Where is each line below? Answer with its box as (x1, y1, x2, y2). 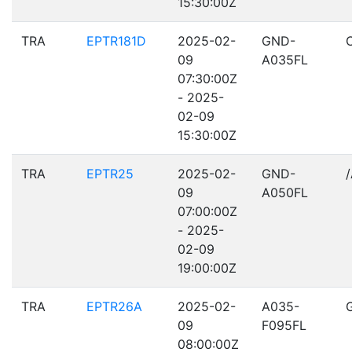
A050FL (262, 185, 308, 200)
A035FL (262, 52, 308, 68)
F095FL (262, 317, 306, 333)
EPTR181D (86, 33, 146, 49)
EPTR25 (86, 166, 134, 181)
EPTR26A (86, 299, 142, 314)
